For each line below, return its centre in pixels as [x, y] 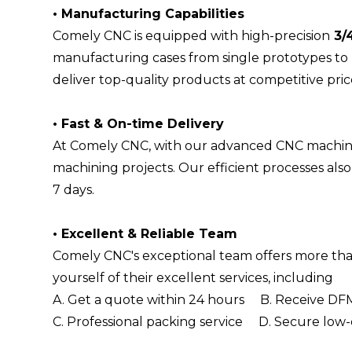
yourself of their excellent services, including [195, 277]
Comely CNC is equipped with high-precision [192, 35]
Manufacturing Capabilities [153, 13]
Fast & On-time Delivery [143, 123]
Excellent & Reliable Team [150, 233]
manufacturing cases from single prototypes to [201, 57]
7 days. [74, 189]
